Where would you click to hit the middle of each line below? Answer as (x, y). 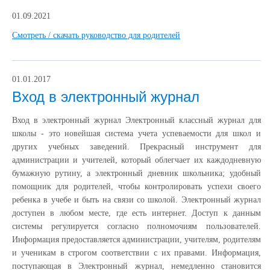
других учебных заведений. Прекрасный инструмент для (137, 146)
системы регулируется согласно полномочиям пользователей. (137, 226)
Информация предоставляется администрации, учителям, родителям (137, 239)
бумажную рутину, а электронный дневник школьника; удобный (137, 173)
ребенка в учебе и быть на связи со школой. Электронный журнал (137, 199)
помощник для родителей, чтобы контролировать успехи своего (137, 186)
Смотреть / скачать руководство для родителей (96, 35)
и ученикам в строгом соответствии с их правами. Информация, (137, 253)
